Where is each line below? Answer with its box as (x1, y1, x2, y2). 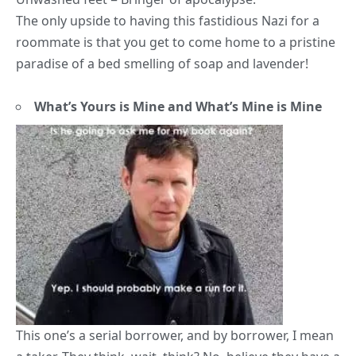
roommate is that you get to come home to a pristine (16, 33, 335, 52)
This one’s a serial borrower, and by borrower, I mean (16, 327, 334, 345)
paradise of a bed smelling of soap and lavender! (16, 55, 308, 73)
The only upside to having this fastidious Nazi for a (16, 12, 319, 30)
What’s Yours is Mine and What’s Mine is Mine (34, 98, 322, 116)
